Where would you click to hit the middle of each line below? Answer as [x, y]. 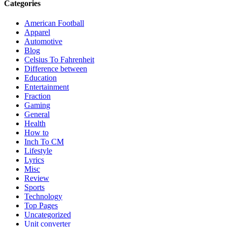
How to [36, 132]
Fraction [37, 96]
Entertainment [47, 87]
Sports [34, 187]
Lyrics [34, 160]
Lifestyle [38, 150]
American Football [54, 23]
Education [41, 78]
